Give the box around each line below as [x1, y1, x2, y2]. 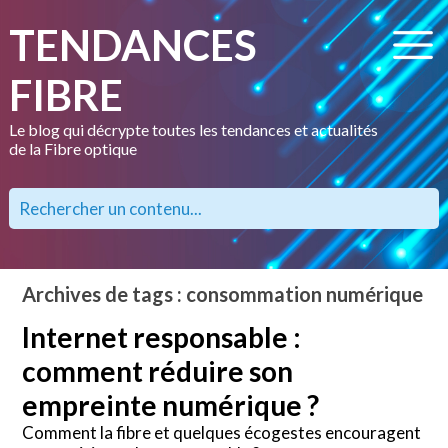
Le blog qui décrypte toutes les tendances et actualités [8, 120, 378, 139]
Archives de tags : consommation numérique [22, 282, 424, 307]
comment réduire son [22, 353, 294, 388]
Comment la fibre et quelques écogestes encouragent [22, 421, 422, 443]
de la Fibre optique [8, 139, 137, 158]
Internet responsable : [22, 319, 302, 354]
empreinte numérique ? [22, 387, 320, 422]
